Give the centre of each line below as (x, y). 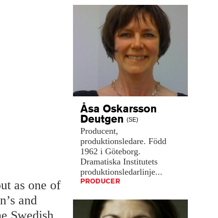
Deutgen (103, 119)
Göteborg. (123, 151)
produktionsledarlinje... (121, 172)
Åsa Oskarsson (118, 109)
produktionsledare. (113, 141)
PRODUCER (100, 181)
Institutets (140, 161)
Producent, (99, 131)
